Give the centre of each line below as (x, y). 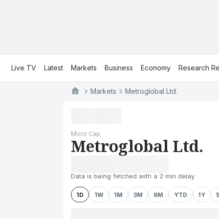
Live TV (24, 68)
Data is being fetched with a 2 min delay (133, 176)
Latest (54, 68)
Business (119, 68)
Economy (156, 68)
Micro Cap (86, 134)
